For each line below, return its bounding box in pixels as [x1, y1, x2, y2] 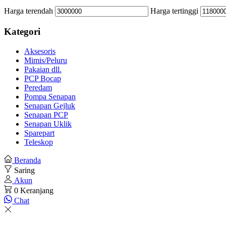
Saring [14, 165, 35, 175]
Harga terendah [4, 7, 53, 16]
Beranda [14, 155, 41, 164]
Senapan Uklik [24, 119, 72, 128]
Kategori [4, 26, 40, 37]
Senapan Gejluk [24, 101, 75, 110]
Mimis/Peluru [24, 55, 67, 65]
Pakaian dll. [24, 65, 62, 74]
